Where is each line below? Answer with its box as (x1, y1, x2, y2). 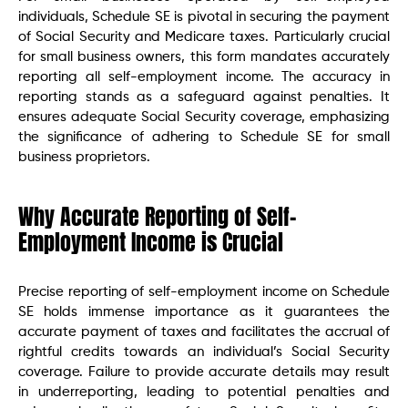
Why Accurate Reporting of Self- (18, 200, 296, 234)
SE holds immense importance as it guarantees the (18, 305, 390, 320)
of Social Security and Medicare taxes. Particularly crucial (18, 30, 390, 45)
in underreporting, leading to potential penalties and (18, 385, 390, 400)
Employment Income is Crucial (18, 226, 283, 260)
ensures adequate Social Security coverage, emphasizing (18, 110, 390, 125)
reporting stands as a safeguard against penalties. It (18, 90, 390, 105)
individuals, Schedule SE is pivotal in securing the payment (18, 10, 390, 25)
